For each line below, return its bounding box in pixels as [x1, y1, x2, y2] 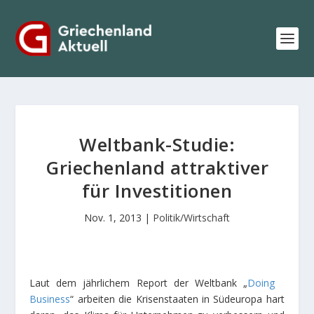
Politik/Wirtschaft [153, 211, 230, 224]
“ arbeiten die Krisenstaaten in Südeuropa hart [70, 292, 285, 306]
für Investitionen [81, 178, 233, 203]
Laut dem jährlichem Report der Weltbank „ [29, 276, 247, 289]
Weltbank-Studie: [79, 132, 235, 157]
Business [29, 292, 71, 306]
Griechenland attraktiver [46, 155, 268, 180]
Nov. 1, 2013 [84, 211, 142, 224]
